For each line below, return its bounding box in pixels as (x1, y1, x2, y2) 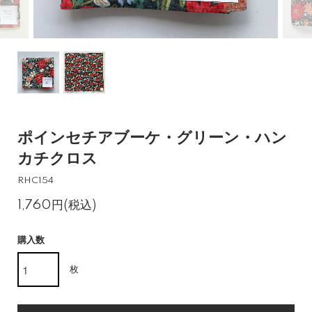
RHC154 (17, 176, 54, 185)
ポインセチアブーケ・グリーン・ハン (17, 130, 287, 147)
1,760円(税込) (17, 198, 96, 212)
